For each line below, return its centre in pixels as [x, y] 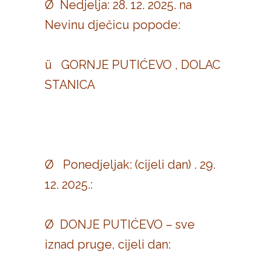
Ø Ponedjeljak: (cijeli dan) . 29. [130, 165]
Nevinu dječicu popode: [113, 25]
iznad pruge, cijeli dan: [108, 244]
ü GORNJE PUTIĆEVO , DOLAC [132, 65]
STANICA [71, 85]
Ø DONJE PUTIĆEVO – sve [120, 224]
